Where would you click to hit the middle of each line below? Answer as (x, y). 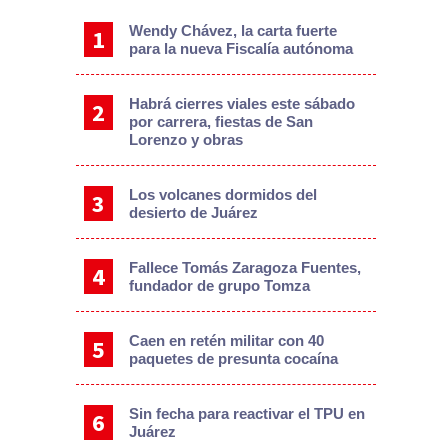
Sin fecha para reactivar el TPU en (246, 413)
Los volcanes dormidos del (222, 194)
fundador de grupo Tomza (219, 285)
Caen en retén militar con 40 (226, 340)
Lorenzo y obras (185, 139)
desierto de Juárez (193, 212)
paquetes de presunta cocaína (233, 358)
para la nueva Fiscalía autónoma (240, 48)
